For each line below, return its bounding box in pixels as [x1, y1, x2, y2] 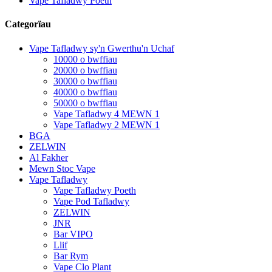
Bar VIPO [53, 228, 93, 239]
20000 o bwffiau [53, 64, 117, 75]
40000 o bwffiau [53, 86, 117, 97]
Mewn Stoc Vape [29, 163, 95, 174]
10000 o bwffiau [53, 53, 117, 64]
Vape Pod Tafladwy [53, 195, 129, 206]
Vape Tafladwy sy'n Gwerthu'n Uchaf [29, 42, 174, 53]
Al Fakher [29, 152, 68, 163]
